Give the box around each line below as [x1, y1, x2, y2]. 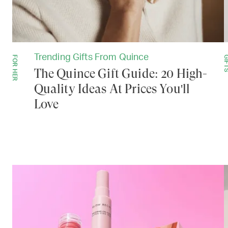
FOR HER [12, 54, 18, 81]
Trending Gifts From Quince [34, 53, 149, 63]
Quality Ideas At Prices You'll [34, 82, 190, 97]
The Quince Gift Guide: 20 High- [34, 67, 208, 81]
